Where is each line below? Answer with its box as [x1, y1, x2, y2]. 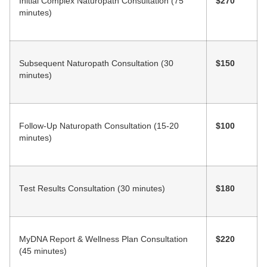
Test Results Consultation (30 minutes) [19, 184, 165, 194]
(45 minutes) [19, 247, 67, 256]
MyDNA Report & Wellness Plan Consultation [19, 235, 188, 244]
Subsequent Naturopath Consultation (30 [19, 59, 173, 69]
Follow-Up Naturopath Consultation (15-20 [19, 122, 179, 131]
